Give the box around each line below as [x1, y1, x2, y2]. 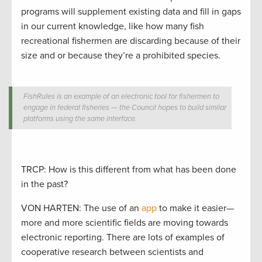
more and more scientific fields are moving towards [21, 216, 228, 229]
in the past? [21, 178, 68, 190]
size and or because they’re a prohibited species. [21, 49, 220, 61]
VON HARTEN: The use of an [21, 202, 142, 214]
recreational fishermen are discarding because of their [21, 35, 240, 47]
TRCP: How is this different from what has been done [21, 163, 236, 175]
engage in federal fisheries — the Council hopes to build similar [23, 102, 227, 112]
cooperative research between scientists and [21, 246, 204, 258]
